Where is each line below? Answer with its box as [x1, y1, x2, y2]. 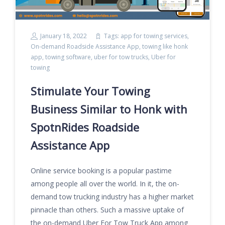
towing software [45, 53, 91, 61]
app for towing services [121, 32, 187, 40]
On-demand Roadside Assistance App [31, 42, 139, 51]
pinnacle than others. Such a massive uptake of [31, 205, 184, 214]
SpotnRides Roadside [31, 120, 139, 135]
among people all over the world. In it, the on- [31, 179, 179, 188]
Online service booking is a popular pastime [31, 166, 172, 175]
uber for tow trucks [94, 53, 148, 61]
